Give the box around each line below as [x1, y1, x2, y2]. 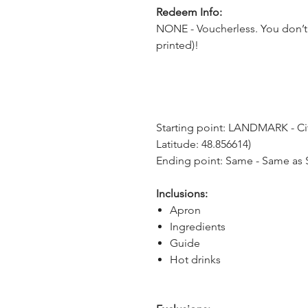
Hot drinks [170, 253, 221, 266]
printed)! [156, 38, 199, 52]
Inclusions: [156, 187, 208, 200]
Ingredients [170, 220, 225, 233]
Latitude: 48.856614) [156, 137, 251, 151]
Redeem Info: [156, 5, 222, 19]
